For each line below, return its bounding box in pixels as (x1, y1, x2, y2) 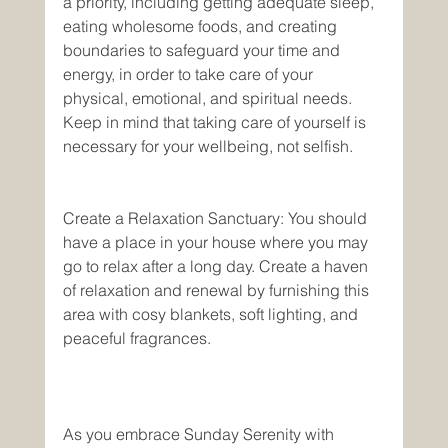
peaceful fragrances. (62, 328, 211, 348)
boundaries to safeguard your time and (62, 40, 344, 60)
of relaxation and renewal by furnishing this (62, 280, 373, 300)
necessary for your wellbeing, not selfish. (62, 136, 357, 156)
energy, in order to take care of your (62, 64, 317, 84)
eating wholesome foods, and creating (62, 16, 341, 36)
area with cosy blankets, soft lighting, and (62, 304, 362, 324)
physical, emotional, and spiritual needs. (62, 88, 356, 108)
